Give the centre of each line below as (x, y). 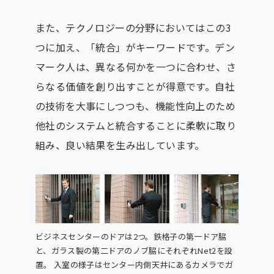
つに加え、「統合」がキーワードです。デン (135, 47)
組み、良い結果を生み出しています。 (120, 145)
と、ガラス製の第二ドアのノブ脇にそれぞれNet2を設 (134, 250)
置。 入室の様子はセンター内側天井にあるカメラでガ (134, 264)
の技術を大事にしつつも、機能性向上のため (135, 106)
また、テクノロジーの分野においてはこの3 (133, 27)
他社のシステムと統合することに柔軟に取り (135, 125)
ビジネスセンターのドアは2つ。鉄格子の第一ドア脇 (131, 236)
